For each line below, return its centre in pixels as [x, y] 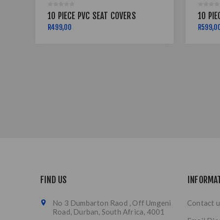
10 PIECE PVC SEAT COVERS [92, 16]
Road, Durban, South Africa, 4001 [109, 212]
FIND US [54, 180]
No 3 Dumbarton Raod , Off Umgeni [112, 203]
